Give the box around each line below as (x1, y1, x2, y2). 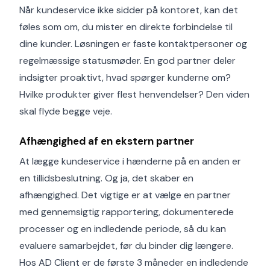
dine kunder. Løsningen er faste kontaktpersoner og (19, 37, 247, 50)
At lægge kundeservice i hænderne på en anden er (19, 155, 241, 168)
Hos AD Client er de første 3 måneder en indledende (19, 256, 248, 269)
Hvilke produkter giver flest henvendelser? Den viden (19, 88, 250, 101)
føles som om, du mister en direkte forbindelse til (19, 20, 233, 33)
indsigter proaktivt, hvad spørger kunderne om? (19, 71, 231, 84)
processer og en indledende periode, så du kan (19, 222, 226, 235)
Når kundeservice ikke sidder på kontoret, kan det (19, 4, 238, 16)
